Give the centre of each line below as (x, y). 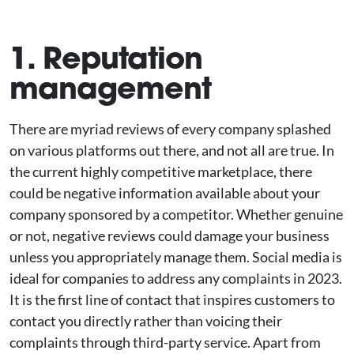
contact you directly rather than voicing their (146, 321)
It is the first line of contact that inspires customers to (172, 299)
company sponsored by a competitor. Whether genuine (176, 214)
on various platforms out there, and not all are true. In (172, 150)
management (110, 88)
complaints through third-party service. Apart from (165, 342)
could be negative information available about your (165, 193)
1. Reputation (106, 58)
